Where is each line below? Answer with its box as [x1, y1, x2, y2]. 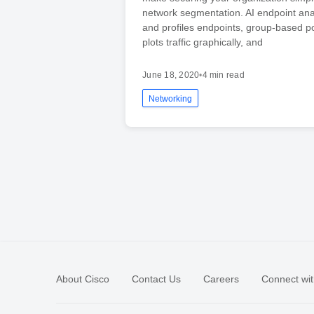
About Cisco [56, 273, 109, 285]
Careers [203, 273, 239, 285]
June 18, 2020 [142, 69, 200, 80]
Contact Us [132, 273, 181, 285]
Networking [149, 93, 193, 104]
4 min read [202, 69, 245, 80]
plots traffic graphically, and [142, 36, 264, 48]
